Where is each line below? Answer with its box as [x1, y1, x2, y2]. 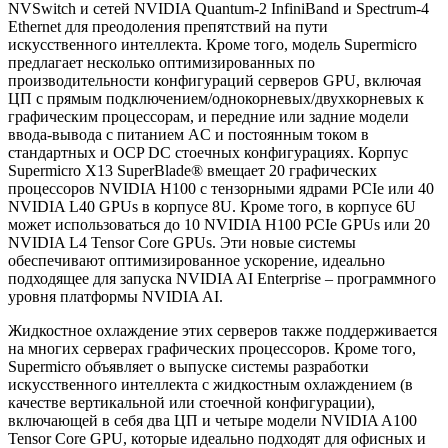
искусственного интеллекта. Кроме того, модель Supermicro [8, 36, 417, 54]
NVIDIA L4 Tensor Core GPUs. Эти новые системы [8, 234, 356, 252]
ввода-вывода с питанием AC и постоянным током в [8, 126, 369, 144]
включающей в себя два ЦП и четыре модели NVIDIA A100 [8, 412, 417, 430]
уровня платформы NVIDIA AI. [8, 288, 223, 306]
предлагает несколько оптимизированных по [8, 54, 315, 72]
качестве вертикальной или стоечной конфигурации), [8, 394, 375, 412]
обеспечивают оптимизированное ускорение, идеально [8, 252, 385, 270]
